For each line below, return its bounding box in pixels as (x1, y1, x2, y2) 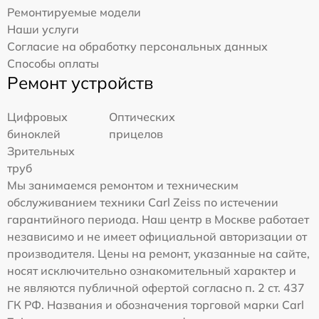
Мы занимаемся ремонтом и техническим (7, 177, 239, 192)
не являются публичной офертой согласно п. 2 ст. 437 (7, 280, 305, 295)
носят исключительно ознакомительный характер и (7, 263, 296, 278)
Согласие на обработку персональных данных (7, 38, 268, 53)
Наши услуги (7, 21, 79, 36)
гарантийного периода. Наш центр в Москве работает (7, 211, 309, 226)
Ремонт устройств (7, 71, 153, 93)
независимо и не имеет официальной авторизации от (7, 229, 307, 244)
